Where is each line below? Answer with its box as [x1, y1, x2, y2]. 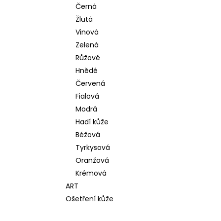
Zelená [75, 40, 99, 50]
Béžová [75, 130, 100, 140]
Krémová [75, 168, 107, 178]
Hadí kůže [75, 117, 109, 127]
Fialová [75, 91, 99, 101]
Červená [75, 78, 105, 88]
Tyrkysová [75, 143, 110, 152]
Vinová [75, 27, 99, 37]
